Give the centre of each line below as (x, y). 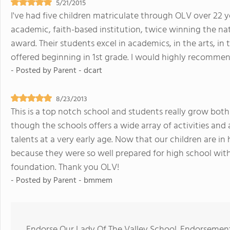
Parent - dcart (78, 71)
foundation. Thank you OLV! (65, 168)
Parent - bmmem (83, 181)
